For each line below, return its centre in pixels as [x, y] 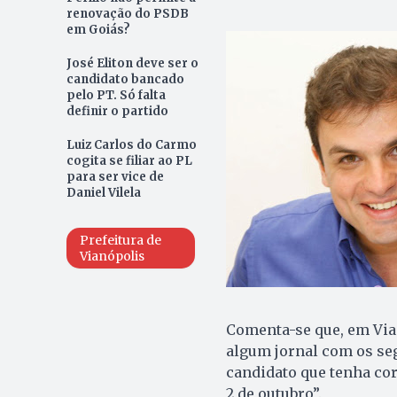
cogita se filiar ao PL [129, 161]
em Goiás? [98, 30]
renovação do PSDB [127, 14]
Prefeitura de [120, 240]
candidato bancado [125, 79]
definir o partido [117, 111]
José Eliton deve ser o [132, 63]
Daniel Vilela [103, 193]
